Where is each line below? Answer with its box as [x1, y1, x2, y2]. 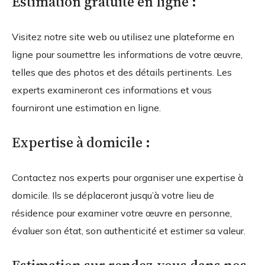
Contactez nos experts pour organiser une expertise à [12, 171, 243, 183]
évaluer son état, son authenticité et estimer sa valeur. [12, 224, 245, 237]
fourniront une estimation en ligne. [12, 101, 161, 114]
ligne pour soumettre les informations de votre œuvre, [12, 48, 243, 60]
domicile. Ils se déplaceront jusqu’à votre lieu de [12, 189, 214, 201]
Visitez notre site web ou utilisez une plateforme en [12, 30, 234, 43]
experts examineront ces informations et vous [12, 83, 212, 96]
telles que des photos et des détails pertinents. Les [12, 66, 232, 78]
